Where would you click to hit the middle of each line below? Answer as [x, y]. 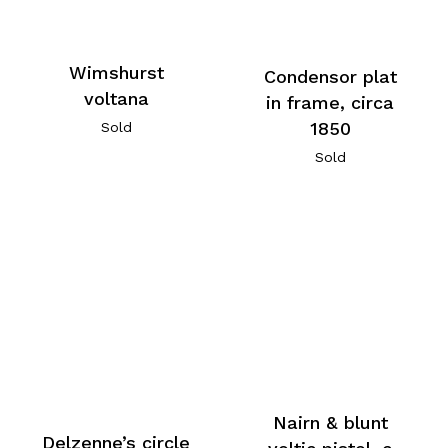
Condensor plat [330, 76]
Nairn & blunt [330, 422]
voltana [116, 98]
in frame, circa [330, 102]
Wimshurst [116, 72]
